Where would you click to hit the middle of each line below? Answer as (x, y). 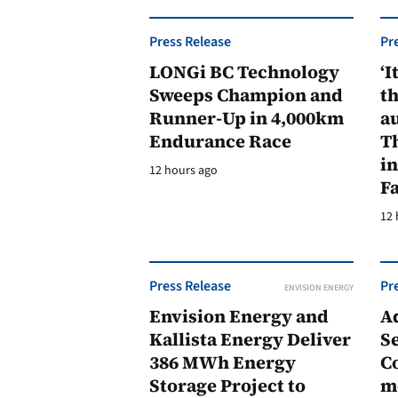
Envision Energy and (239, 316)
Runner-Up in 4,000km (247, 118)
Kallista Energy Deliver (250, 339)
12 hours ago (183, 171)
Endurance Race (220, 141)
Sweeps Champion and (246, 95)
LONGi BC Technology (244, 72)
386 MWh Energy (223, 362)
